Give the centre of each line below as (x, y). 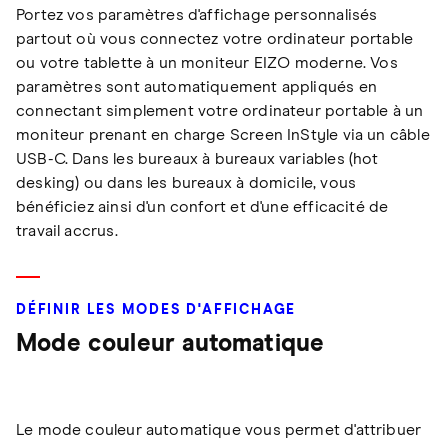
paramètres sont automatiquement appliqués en (196, 86)
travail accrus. (67, 230)
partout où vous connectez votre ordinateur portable (215, 38)
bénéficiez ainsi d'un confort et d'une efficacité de (202, 206)
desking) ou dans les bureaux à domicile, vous (186, 182)
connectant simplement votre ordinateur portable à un (220, 110)
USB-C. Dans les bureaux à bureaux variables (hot (197, 158)
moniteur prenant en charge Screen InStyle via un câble (223, 134)
